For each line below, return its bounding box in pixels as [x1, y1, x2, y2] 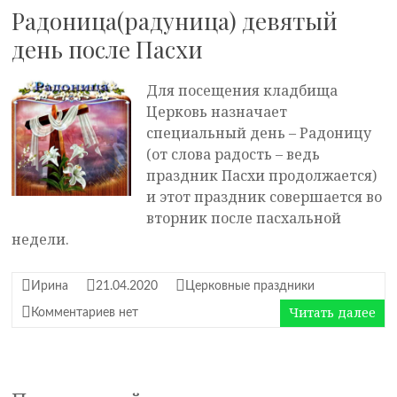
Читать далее [288, 304, 376, 321]
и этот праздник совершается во [146, 187, 383, 206]
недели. [12, 230, 70, 249]
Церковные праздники [185, 280, 315, 292]
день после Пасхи [12, 34, 204, 65]
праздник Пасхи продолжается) [146, 166, 378, 185]
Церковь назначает [146, 102, 288, 121]
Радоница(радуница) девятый [12, 5, 339, 36]
